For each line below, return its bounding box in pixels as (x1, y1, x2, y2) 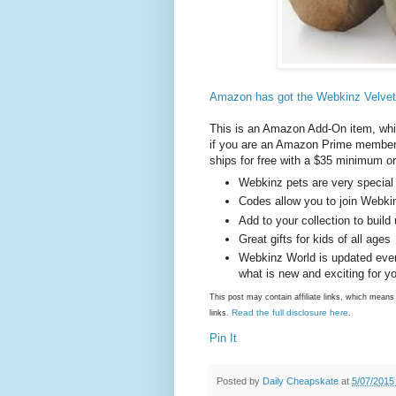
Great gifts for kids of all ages (239, 232, 391, 246)
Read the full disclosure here (232, 307, 348, 317)
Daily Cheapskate (263, 375, 341, 386)
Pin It (209, 331, 237, 345)
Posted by (217, 375, 263, 386)
